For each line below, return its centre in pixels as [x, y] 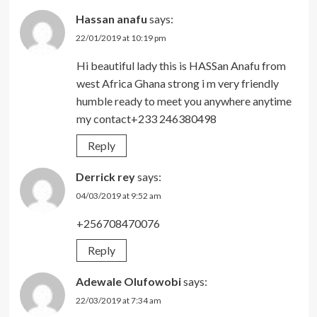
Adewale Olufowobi [128, 281]
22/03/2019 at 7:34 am [118, 300]
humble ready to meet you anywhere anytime [184, 100]
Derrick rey [105, 176]
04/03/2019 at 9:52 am [118, 195]
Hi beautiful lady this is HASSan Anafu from [181, 65]
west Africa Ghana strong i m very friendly [177, 83]
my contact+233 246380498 [146, 118]
